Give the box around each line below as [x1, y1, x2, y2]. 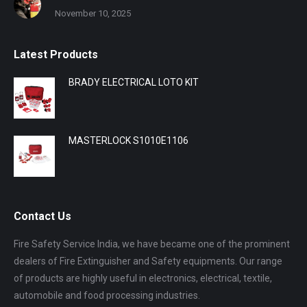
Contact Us [14, 209, 71, 223]
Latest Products [14, 47, 98, 61]
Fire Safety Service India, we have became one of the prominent [14, 238, 290, 249]
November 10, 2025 [55, 8, 131, 19]
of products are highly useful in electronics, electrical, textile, [14, 272, 272, 284]
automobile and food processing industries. [14, 289, 200, 301]
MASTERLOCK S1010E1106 [69, 134, 188, 146]
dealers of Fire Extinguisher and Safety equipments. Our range [14, 255, 282, 267]
